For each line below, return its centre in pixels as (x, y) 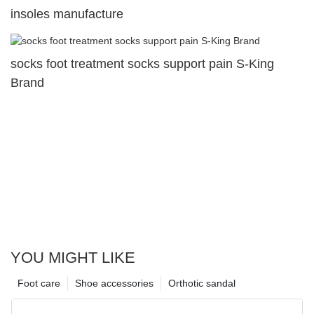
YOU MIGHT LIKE (73, 257)
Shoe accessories (114, 283)
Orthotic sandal (202, 283)
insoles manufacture (67, 14)
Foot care (39, 283)
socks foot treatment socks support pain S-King (142, 63)
